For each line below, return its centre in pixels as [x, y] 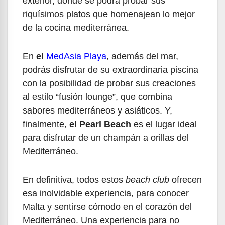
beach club [147, 180]
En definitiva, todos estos [74, 180]
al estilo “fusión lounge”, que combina [97, 97]
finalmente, [46, 124]
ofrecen [186, 180]
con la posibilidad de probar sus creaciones [109, 84]
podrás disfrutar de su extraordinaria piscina [110, 70]
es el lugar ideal [165, 124]
